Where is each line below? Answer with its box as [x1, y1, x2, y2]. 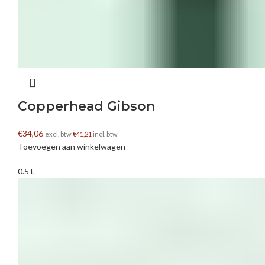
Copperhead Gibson [18, 98, 155, 115]
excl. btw [45, 130, 73, 138]
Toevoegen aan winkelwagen [18, 141, 125, 152]
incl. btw [92, 130, 118, 138]
